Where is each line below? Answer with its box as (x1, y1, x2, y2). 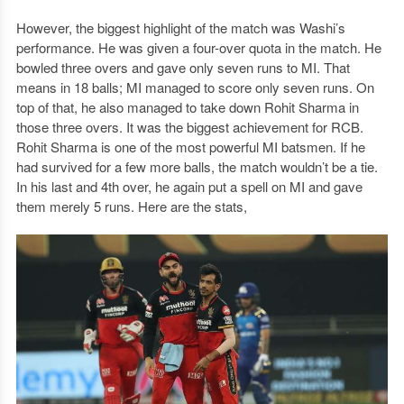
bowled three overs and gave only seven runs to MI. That (15, 58, 350, 77)
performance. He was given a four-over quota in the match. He (15, 38, 381, 57)
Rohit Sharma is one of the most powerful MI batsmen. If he (15, 137, 365, 156)
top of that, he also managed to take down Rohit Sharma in (15, 97, 359, 116)
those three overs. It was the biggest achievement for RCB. (15, 117, 363, 136)
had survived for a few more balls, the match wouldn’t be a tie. (15, 157, 378, 176)
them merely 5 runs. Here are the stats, (15, 197, 247, 216)
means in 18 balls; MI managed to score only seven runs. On (15, 78, 374, 96)
